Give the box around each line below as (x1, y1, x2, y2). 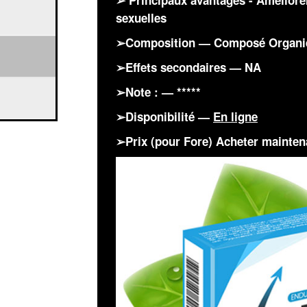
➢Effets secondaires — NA (115, 59, 261, 75)
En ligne (212, 108, 258, 125)
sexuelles (115, 10, 167, 26)
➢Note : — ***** (115, 84, 201, 100)
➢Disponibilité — (115, 108, 213, 125)
